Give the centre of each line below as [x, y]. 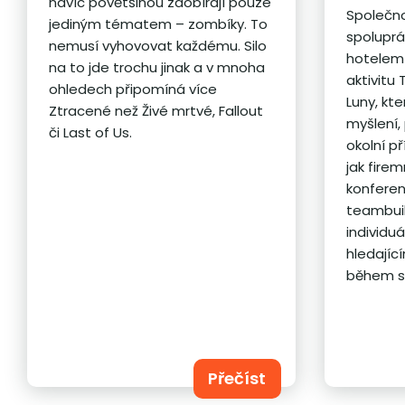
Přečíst [237, 378]
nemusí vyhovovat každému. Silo [158, 45]
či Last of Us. [91, 132]
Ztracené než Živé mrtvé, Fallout [156, 110]
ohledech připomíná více [133, 89]
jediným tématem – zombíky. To [159, 24]
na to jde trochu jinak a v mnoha [157, 67]
